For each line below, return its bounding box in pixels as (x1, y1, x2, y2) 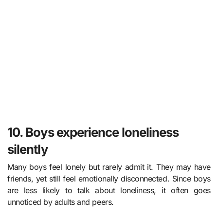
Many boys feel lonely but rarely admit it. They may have (7, 162, 211, 172)
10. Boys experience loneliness (7, 125, 179, 140)
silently (7, 142, 48, 157)
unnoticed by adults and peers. (7, 197, 114, 207)
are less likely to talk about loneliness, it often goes (7, 185, 211, 195)
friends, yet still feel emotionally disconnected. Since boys (7, 173, 211, 183)
